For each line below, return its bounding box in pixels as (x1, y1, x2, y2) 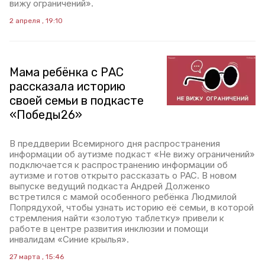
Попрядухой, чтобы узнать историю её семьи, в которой (9, 202, 254, 213)
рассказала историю (9, 79, 125, 93)
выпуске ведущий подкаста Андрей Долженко (9, 180, 210, 192)
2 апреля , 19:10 (9, 17, 63, 25)
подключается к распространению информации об (9, 159, 228, 170)
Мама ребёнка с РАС (9, 65, 124, 79)
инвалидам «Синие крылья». (9, 234, 129, 245)
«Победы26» (9, 108, 82, 122)
